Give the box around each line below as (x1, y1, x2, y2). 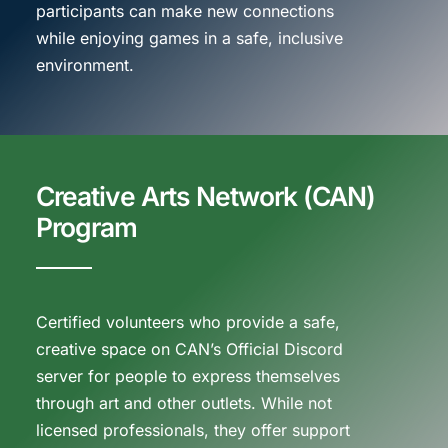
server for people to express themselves (35, 365, 340, 386)
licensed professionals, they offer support (35, 419, 350, 440)
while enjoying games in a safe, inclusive (35, 28, 343, 49)
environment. (35, 55, 134, 76)
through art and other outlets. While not (35, 392, 332, 413)
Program (35, 210, 137, 243)
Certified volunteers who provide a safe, (35, 311, 340, 332)
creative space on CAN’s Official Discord (35, 338, 343, 359)
